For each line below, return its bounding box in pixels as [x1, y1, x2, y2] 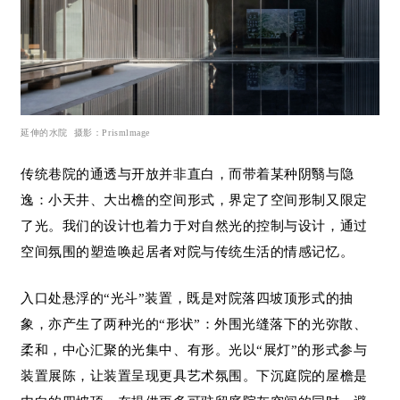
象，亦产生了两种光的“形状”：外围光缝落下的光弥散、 [21, 317, 368, 332]
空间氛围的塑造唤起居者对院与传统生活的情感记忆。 [21, 245, 354, 260]
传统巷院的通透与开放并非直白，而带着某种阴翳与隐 [21, 167, 354, 182]
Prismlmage [102, 128, 150, 138]
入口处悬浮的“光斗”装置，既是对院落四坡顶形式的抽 [21, 291, 354, 306]
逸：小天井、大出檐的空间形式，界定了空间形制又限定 [21, 193, 368, 208]
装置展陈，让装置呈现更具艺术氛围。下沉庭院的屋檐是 [21, 369, 368, 384]
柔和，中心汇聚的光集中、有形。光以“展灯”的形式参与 [21, 343, 368, 358]
